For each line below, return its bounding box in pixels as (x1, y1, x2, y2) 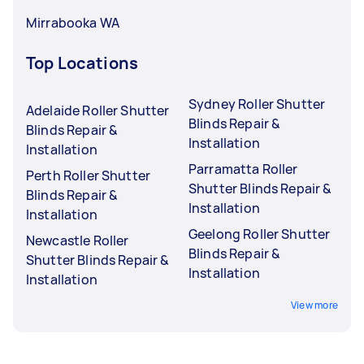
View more (290, 297, 338, 312)
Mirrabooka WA (26, 13, 119, 32)
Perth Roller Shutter (26, 166, 150, 184)
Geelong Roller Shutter (188, 224, 331, 243)
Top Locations (26, 51, 138, 74)
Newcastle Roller (26, 231, 129, 249)
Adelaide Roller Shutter (26, 101, 170, 119)
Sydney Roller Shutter (188, 94, 326, 113)
